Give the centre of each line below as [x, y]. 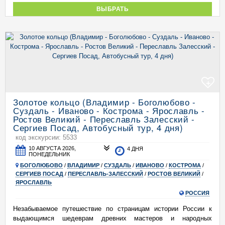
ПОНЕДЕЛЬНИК [49, 154]
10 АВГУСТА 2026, [52, 148]
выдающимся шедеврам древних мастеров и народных [113, 218]
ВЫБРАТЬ [113, 9]
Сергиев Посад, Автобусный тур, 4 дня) [98, 127]
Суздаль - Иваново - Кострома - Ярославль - [109, 110]
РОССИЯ [197, 193]
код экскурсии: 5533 [46, 137]
